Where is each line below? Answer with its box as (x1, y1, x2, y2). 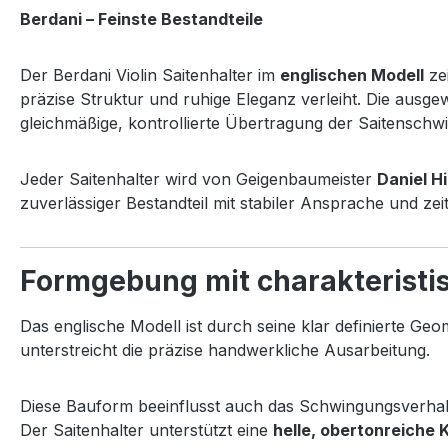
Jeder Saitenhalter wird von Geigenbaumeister (20, 168, 377, 189)
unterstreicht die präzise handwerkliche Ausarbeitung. (20, 339, 430, 360)
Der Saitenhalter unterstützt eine (20, 419, 273, 440)
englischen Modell (280, 64, 424, 85)
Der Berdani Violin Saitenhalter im (20, 64, 280, 85)
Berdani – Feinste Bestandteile (20, 8, 263, 29)
